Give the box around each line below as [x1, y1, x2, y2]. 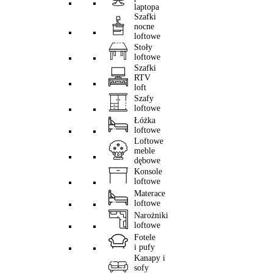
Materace [134, 189, 165, 198]
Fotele [134, 233, 155, 242]
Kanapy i [134, 253, 165, 263]
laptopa [134, 2, 159, 12]
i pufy [134, 243, 155, 252]
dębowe [134, 156, 160, 165]
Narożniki [134, 211, 168, 220]
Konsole [134, 167, 162, 176]
